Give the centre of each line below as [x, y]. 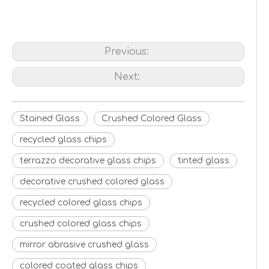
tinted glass [204, 161]
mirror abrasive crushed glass [84, 245]
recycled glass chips [63, 140]
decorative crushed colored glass [92, 182]
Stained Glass [50, 119]
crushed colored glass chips [81, 224]
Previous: [128, 52]
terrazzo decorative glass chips [88, 161]
